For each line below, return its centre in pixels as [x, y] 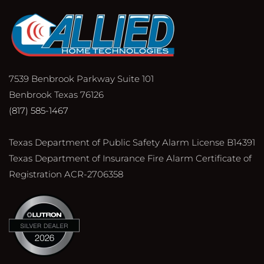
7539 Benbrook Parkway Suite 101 [81, 79]
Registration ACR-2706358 [66, 174]
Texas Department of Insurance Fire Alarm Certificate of [130, 158]
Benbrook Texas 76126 [56, 95]
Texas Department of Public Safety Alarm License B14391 [132, 142]
